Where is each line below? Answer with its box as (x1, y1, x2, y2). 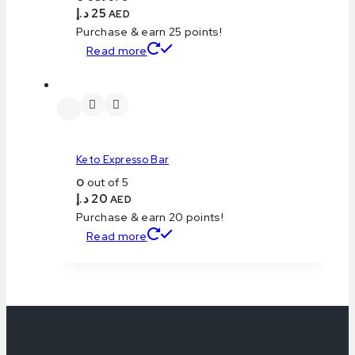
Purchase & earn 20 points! (76, 210, 223, 225)
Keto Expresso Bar (76, 153, 170, 167)
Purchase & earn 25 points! (76, 25, 222, 40)
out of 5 (84, 175, 129, 190)
